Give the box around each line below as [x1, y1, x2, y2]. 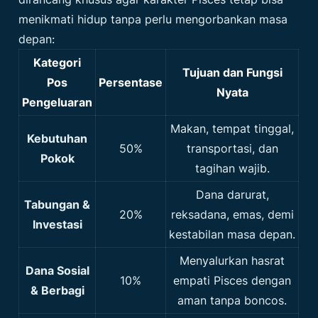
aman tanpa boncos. [177, 293, 287, 308]
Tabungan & [24, 197, 91, 212]
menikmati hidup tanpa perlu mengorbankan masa [18, 12, 288, 27]
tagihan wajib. [194, 161, 270, 176]
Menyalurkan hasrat [180, 253, 285, 268]
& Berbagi [30, 283, 84, 298]
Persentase [99, 75, 163, 90]
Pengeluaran [22, 95, 93, 110]
